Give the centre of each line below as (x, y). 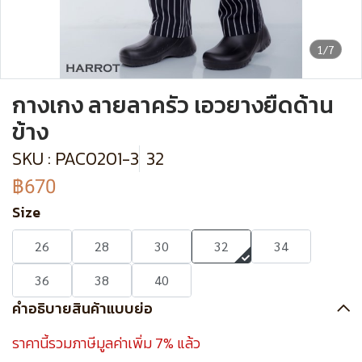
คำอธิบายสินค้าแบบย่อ (82, 308)
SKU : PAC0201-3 (76, 159)
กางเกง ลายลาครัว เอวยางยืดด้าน (173, 105)
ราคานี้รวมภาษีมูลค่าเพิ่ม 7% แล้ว (106, 343)
